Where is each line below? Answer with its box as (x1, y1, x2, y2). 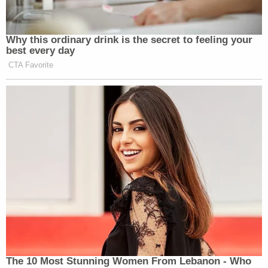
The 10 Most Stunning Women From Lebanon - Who (6, 255, 251, 267)
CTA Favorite (8, 60, 53, 69)
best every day (6, 44, 75, 56)
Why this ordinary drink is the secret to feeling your (6, 33, 252, 45)
